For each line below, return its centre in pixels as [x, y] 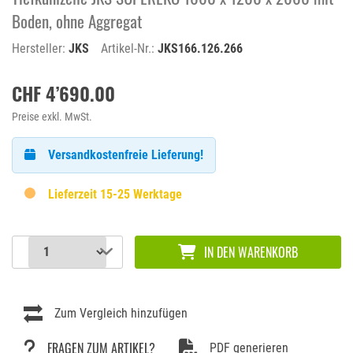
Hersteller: [40, 48]
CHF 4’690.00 [63, 93]
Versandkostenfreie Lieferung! [124, 154]
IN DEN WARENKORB [251, 252]
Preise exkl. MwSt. [52, 116]
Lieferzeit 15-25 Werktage [113, 194]
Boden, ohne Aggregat [77, 20]
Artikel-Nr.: [129, 48]
